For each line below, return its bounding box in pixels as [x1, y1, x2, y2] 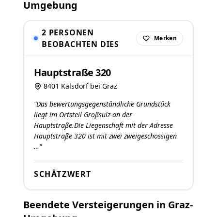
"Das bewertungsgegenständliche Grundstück [34, 99, 170, 108]
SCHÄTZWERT [34, 169, 92, 179]
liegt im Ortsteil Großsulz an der [34, 110, 132, 119]
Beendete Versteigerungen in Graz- [23, 198, 193, 211]
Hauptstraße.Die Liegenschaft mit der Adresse [34, 121, 173, 130]
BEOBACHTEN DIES [42, 39, 120, 49]
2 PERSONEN [42, 27, 94, 38]
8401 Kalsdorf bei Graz [44, 81, 117, 91]
